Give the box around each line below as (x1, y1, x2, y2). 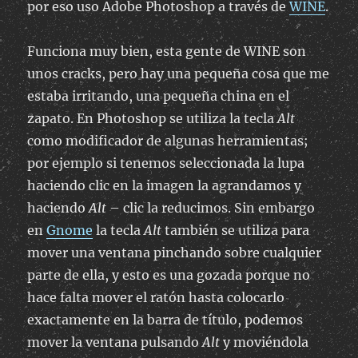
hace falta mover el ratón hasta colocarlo (27, 289, 285, 306)
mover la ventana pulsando (27, 334, 203, 351)
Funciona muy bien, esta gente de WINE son (27, 43, 307, 60)
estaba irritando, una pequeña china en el (27, 88, 290, 105)
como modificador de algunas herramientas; (27, 133, 309, 149)
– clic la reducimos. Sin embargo (106, 200, 316, 217)
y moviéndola (220, 334, 309, 351)
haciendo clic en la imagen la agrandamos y (27, 177, 302, 194)
